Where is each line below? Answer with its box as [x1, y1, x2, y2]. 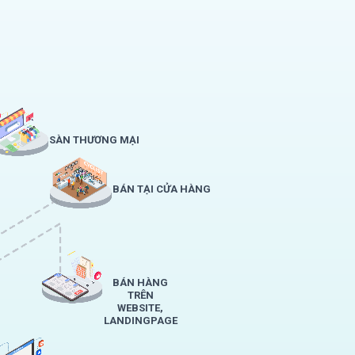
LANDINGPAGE [103, 314, 177, 326]
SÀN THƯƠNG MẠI [48, 134, 139, 147]
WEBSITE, [117, 301, 164, 314]
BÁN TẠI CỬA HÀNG [113, 183, 212, 196]
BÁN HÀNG [113, 276, 169, 288]
